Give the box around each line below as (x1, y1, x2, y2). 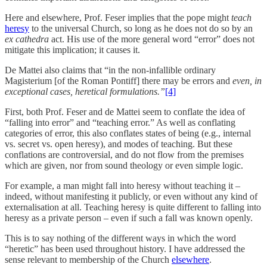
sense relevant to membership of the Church (5, 254, 172, 265)
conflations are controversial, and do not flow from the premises (5, 149, 244, 160)
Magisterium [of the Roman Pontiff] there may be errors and (5, 75, 232, 86)
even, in (232, 75, 262, 86)
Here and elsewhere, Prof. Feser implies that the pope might (5, 12, 231, 23)
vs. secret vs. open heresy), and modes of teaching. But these (5, 138, 232, 149)
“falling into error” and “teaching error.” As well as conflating (5, 117, 235, 128)
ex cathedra (5, 33, 51, 44)
